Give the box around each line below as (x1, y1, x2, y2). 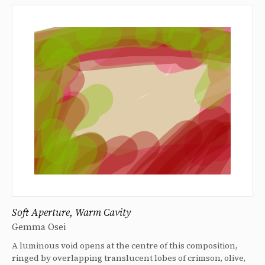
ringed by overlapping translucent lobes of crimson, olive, (12, 251, 245, 264)
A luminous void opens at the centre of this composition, (12, 239, 237, 251)
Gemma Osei (12, 220, 66, 233)
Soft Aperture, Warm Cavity (12, 205, 131, 219)
